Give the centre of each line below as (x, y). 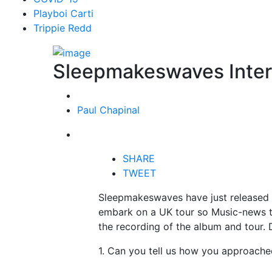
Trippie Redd (63, 28)
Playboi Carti (63, 13)
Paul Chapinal (108, 110)
